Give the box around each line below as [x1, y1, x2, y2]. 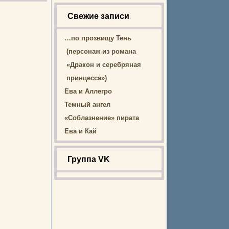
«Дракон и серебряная [66, 61, 141, 68]
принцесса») [66, 74, 107, 82]
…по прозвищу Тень [64, 34, 131, 42]
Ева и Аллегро [64, 87, 112, 95]
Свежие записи [67, 12, 129, 20]
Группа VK [67, 155, 110, 164]
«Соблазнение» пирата [64, 114, 139, 122]
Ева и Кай [64, 127, 97, 135]
